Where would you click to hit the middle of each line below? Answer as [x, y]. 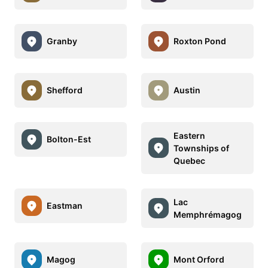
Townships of [201, 148]
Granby [62, 41]
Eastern [189, 135]
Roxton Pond [200, 41]
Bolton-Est [69, 139]
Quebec [189, 160]
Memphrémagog [208, 214]
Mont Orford [199, 260]
